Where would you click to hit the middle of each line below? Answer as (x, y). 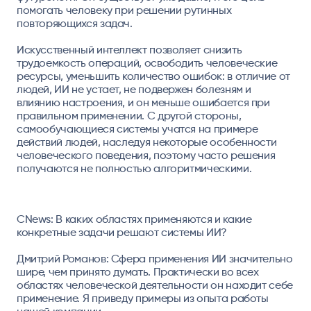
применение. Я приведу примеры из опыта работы (142, 298)
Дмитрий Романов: (62, 258)
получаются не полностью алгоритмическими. (135, 169)
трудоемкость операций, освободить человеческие (147, 63)
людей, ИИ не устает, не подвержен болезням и (134, 90)
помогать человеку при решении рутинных (124, 10)
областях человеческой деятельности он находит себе (154, 285)
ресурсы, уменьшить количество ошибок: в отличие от (153, 76)
